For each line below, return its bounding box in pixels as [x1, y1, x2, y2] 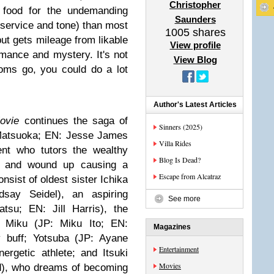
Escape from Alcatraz [159, 171, 221, 181]
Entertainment [159, 244, 199, 254]
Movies [159, 261, 181, 270]
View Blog [173, 54, 217, 65]
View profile [169, 40, 221, 50]
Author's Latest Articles [154, 100, 237, 109]
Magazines [154, 223, 191, 231]
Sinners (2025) [159, 122, 202, 131]
